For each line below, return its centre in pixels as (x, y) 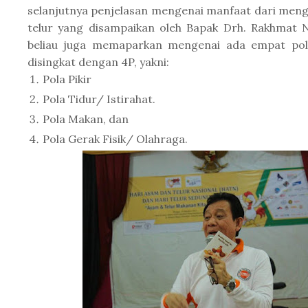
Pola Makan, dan (86, 119)
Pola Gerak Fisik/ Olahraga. (115, 139)
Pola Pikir (67, 79)
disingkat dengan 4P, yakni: (100, 62)
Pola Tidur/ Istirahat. (99, 99)
